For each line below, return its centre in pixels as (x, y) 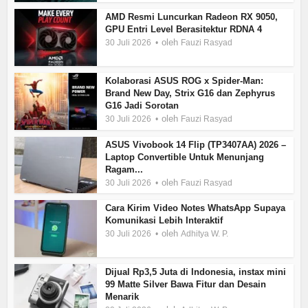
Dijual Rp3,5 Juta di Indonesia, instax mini (196, 272)
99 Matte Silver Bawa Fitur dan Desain (186, 285)
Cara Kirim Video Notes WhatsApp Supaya (196, 208)
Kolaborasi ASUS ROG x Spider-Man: (185, 80)
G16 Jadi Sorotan (142, 105)
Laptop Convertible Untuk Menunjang (185, 157)
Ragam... (124, 169)
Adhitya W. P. (205, 234)
